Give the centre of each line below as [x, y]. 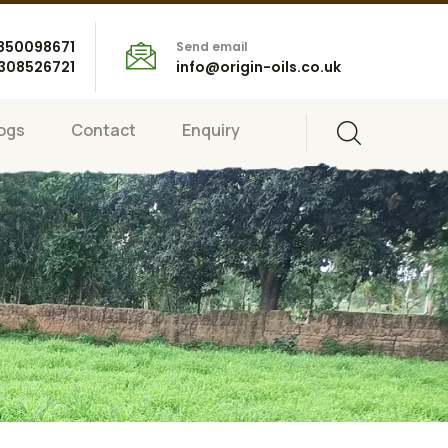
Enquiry [211, 130]
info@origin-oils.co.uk [258, 66]
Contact [103, 130]
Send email [212, 46]
